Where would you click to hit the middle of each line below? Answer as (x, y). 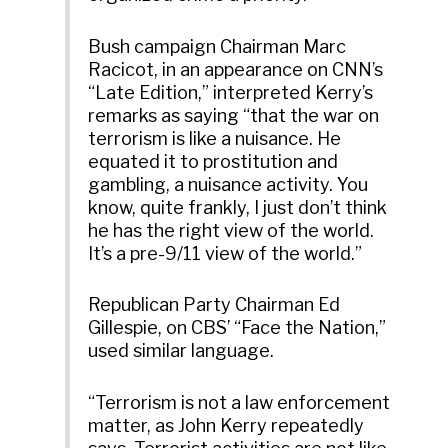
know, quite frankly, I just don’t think (238, 207)
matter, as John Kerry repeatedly (226, 426)
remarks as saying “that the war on (234, 115)
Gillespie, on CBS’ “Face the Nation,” (237, 328)
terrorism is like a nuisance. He (215, 138)
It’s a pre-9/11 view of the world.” (225, 253)
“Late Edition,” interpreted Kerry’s (231, 92)
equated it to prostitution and (213, 161)
